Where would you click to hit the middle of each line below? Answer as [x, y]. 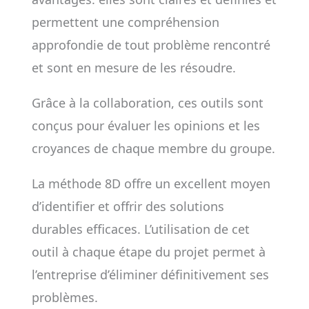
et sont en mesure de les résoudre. [133, 68]
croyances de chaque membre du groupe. [153, 148]
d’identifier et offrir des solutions [128, 206]
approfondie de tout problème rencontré [151, 45]
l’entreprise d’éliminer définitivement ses [150, 275]
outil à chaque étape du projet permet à [148, 252]
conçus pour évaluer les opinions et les [146, 126]
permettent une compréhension [125, 22]
